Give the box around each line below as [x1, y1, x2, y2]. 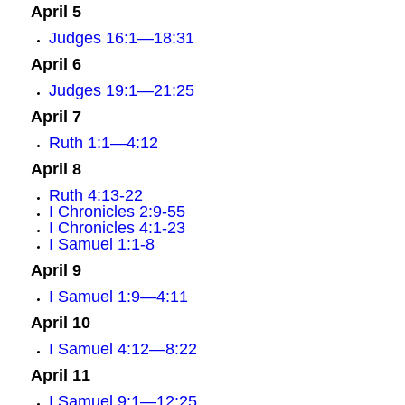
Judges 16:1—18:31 [48, 29, 194, 47]
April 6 [30, 55, 81, 73]
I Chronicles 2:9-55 [48, 202, 185, 221]
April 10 [30, 314, 90, 332]
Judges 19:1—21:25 [48, 81, 194, 99]
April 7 [30, 108, 81, 126]
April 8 [30, 160, 81, 178]
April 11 [30, 366, 90, 384]
